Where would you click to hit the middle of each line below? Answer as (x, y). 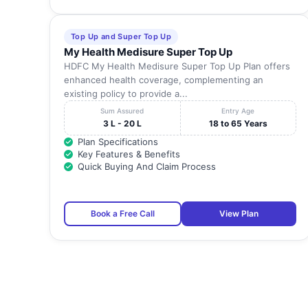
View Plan (239, 214)
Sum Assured (122, 111)
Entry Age (238, 111)
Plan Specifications (118, 142)
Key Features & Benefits (129, 154)
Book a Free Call (123, 214)
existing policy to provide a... (126, 94)
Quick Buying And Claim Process (147, 167)
